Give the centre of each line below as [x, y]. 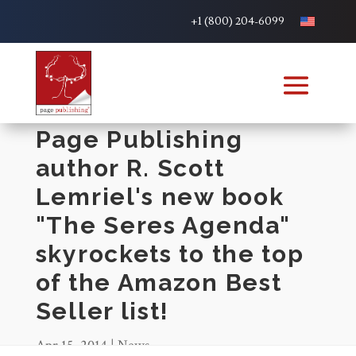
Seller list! [103, 311]
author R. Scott [130, 168]
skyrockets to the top [170, 254]
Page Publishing [139, 140]
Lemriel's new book [160, 197]
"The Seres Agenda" [163, 226]
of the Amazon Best [159, 283]
